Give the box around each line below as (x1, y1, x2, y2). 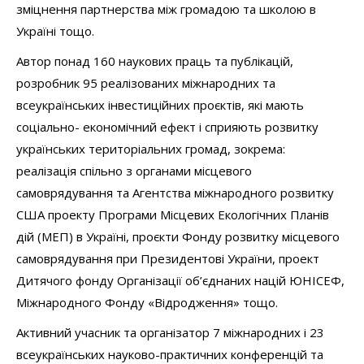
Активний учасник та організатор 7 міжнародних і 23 (16, 324, 324, 340)
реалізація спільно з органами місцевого (16, 162, 252, 179)
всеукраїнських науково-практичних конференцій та (16, 346, 323, 362)
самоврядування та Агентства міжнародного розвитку (16, 184, 334, 201)
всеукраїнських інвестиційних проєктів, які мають (16, 97, 304, 113)
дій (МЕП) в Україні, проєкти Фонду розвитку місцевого (16, 228, 340, 245)
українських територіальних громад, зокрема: (16, 141, 285, 157)
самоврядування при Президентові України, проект (16, 250, 319, 266)
